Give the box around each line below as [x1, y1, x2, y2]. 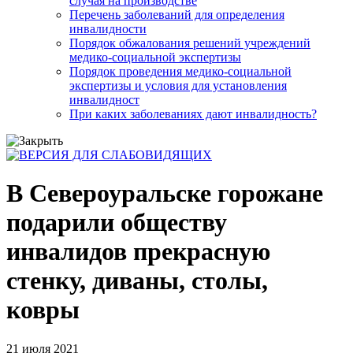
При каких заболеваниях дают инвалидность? [69, 107, 317, 121]
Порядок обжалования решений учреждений [69, 36, 310, 50]
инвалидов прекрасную [6, 237, 270, 266]
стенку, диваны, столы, [6, 266, 268, 295]
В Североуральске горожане [6, 179, 323, 208]
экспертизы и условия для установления [69, 79, 287, 92]
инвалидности [69, 22, 147, 35]
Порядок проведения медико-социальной [69, 65, 292, 78]
